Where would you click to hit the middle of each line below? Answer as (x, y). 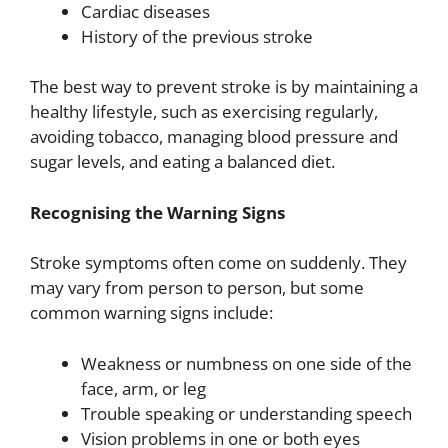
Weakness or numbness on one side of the (246, 363)
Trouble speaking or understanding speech (246, 413)
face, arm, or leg (143, 388)
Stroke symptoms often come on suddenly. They (218, 262)
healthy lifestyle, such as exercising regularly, (204, 111)
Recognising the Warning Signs (157, 212)
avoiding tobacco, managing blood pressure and (214, 136)
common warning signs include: (151, 312)
